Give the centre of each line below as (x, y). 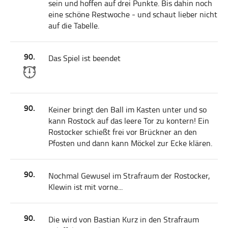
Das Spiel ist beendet (84, 58)
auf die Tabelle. (74, 25)
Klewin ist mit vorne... (85, 187)
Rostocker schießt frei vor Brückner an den (123, 132)
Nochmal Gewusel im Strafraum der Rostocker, (129, 176)
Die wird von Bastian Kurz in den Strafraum (124, 219)
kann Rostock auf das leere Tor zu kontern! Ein (129, 121)
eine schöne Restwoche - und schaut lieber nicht (133, 14)
